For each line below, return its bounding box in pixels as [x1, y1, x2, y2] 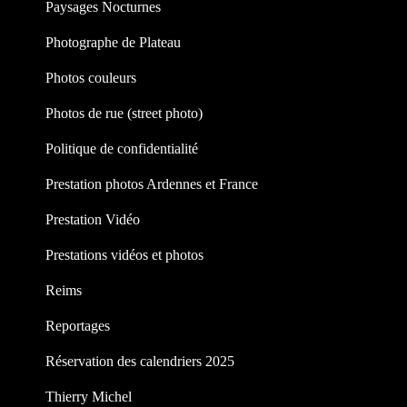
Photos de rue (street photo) [45, 104, 203, 121]
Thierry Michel [45, 388, 132, 404]
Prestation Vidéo [45, 211, 140, 227]
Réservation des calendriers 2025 [45, 352, 234, 369]
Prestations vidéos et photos [45, 246, 203, 263]
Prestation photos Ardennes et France [45, 175, 258, 192]
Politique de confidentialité [45, 140, 198, 156]
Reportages [45, 317, 110, 333]
